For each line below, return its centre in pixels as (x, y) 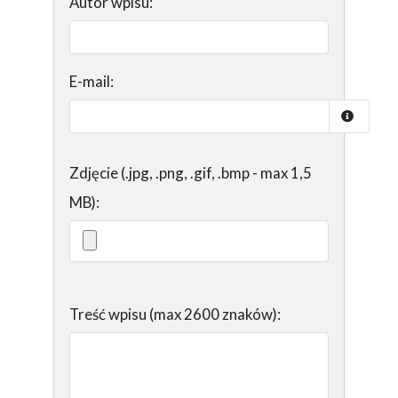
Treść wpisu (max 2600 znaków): (175, 314)
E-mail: (91, 82)
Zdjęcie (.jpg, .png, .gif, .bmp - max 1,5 (190, 173)
